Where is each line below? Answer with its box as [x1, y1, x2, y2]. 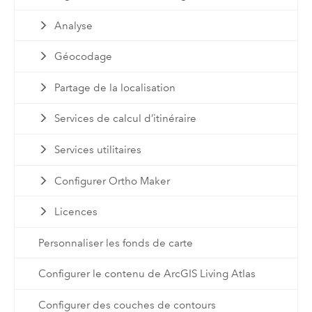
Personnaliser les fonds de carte [38, 236, 193, 249]
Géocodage [54, 50, 113, 63]
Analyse [54, 19, 93, 32]
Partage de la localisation [54, 81, 176, 94]
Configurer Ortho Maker [54, 174, 171, 187]
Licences [54, 205, 98, 219]
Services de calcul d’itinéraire [54, 112, 197, 125]
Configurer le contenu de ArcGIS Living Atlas [38, 267, 256, 281]
